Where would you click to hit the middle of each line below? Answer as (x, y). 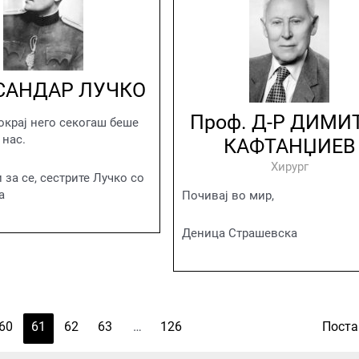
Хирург (289, 166)
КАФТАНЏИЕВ (289, 146)
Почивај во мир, (228, 195)
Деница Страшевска (239, 233)
